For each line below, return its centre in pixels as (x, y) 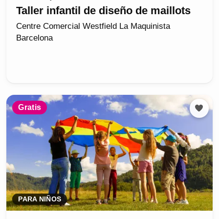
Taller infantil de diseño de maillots (104, 11)
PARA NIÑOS (40, 199)
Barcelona (35, 38)
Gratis (30, 107)
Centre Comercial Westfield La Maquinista (93, 26)
